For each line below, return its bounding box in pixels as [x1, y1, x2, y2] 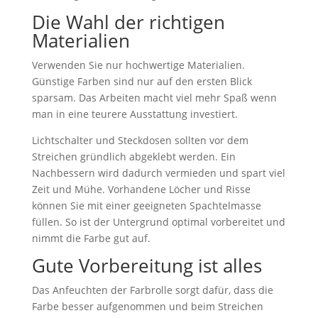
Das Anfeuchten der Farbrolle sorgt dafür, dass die [31, 283, 273, 297]
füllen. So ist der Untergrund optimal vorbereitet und [31, 215, 285, 229]
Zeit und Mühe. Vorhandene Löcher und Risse [31, 182, 251, 196]
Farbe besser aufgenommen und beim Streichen [31, 300, 263, 313]
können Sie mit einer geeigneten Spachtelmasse [31, 199, 261, 212]
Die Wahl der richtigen [31, 9, 225, 35]
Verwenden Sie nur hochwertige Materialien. [31, 58, 245, 72]
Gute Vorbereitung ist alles [31, 253, 262, 278]
